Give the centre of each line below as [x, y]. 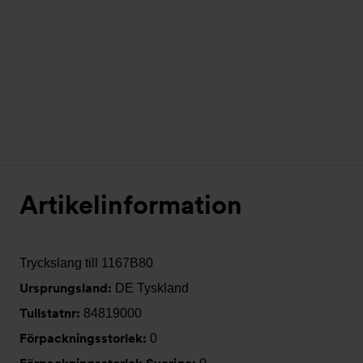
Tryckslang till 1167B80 [86, 263]
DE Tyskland [152, 288]
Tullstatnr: [51, 313]
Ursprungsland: [67, 288]
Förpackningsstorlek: [85, 338]
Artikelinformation [131, 205]
